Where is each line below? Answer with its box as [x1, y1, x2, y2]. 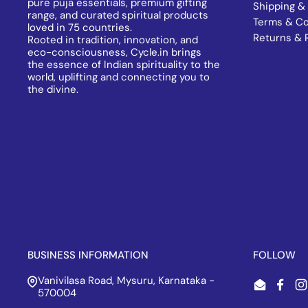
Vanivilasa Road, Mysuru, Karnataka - [38, 274, 215, 288]
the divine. [27, 82, 78, 97]
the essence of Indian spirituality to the [27, 58, 220, 72]
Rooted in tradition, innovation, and [27, 33, 198, 47]
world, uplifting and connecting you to [27, 70, 210, 85]
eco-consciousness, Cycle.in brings [27, 45, 201, 60]
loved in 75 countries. [27, 21, 132, 35]
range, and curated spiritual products [27, 8, 208, 23]
